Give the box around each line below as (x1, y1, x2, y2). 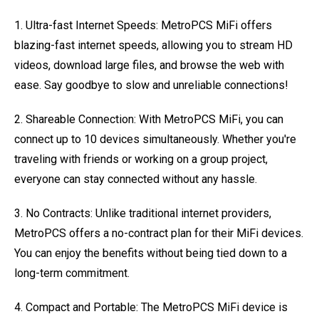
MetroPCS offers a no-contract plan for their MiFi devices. (14, 226, 303, 240)
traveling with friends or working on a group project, (14, 152, 268, 166)
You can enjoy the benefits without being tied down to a (14, 246, 287, 260)
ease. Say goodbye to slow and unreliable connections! (14, 78, 288, 92)
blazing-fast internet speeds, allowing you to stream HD (14, 38, 293, 52)
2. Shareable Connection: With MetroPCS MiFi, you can (14, 113, 283, 126)
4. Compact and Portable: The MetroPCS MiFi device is (14, 300, 288, 314)
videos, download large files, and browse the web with (14, 58, 284, 72)
